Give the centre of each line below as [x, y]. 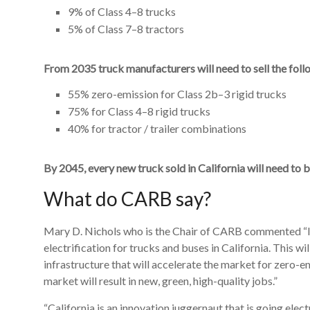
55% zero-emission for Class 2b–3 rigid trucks [177, 93]
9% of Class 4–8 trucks [122, 11]
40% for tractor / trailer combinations [157, 128]
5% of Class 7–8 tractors [126, 28]
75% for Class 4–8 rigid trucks [139, 111]
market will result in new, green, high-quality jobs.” [161, 280]
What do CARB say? [127, 198]
